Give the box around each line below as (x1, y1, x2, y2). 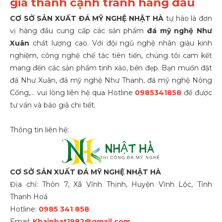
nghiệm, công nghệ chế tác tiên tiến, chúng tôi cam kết (10, 51, 212, 60)
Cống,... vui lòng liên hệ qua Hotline (10, 88, 135, 97)
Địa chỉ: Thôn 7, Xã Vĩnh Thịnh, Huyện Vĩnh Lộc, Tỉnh (10, 180, 212, 189)
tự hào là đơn (164, 13, 213, 23)
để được (181, 88, 213, 97)
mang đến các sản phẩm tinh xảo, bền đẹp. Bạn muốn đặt (10, 63, 212, 72)
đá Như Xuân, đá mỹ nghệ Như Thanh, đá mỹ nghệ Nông (10, 75, 212, 85)
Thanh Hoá (10, 192, 48, 202)
